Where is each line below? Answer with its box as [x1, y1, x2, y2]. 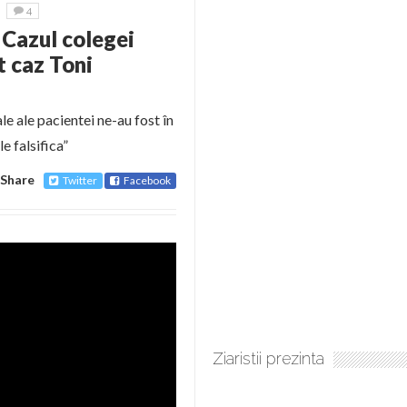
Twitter [63, 174, 97, 187]
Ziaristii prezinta [213, 349, 324, 368]
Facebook [124, 174, 171, 187]
